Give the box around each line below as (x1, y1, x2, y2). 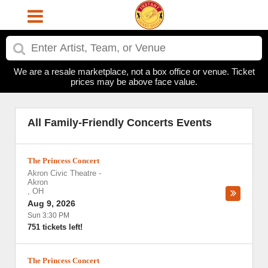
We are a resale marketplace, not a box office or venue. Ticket (13, 66, 255, 77)
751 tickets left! (28, 223, 83, 232)
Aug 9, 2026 (28, 199, 75, 208)
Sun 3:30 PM (28, 211, 69, 220)
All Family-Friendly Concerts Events (28, 117, 212, 129)
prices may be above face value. (71, 77, 197, 87)
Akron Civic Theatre (28, 169, 96, 178)
